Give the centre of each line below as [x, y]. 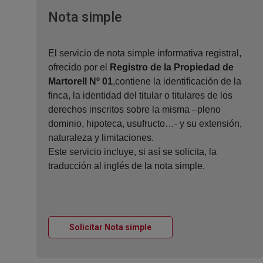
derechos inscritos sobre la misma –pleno [134, 110]
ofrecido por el [79, 68]
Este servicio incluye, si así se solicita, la [132, 152]
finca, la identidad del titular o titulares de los [140, 96]
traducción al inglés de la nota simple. [127, 166]
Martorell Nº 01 [80, 82]
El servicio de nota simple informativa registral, [145, 53]
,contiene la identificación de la [177, 82]
